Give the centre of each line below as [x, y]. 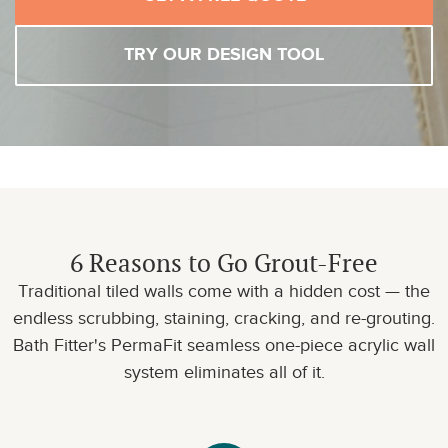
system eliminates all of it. [224, 372]
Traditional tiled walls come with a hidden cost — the [224, 291]
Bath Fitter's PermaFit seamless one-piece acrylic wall [224, 345]
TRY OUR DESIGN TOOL [224, 55]
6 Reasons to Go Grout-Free [224, 263]
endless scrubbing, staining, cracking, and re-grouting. [224, 318]
